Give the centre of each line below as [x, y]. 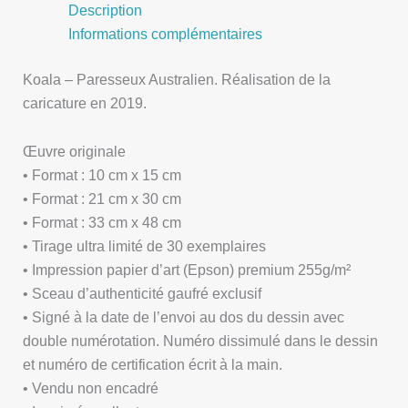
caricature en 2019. [85, 103]
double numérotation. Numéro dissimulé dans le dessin [201, 340]
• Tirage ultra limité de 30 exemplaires [145, 245]
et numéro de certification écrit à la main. [153, 364]
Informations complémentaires [165, 33]
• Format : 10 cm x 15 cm [102, 174]
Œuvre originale [75, 151]
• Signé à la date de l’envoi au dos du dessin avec [184, 316]
